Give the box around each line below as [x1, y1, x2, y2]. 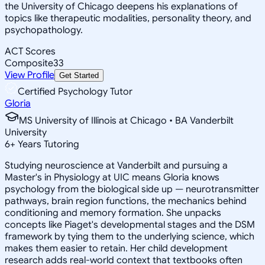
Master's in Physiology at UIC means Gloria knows [5, 171, 219, 183]
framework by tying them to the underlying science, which [5, 230, 254, 243]
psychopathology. [5, 24, 83, 36]
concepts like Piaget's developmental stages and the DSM [5, 218, 255, 231]
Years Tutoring [15, 138, 79, 150]
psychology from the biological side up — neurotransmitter [5, 183, 259, 195]
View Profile [5, 69, 54, 81]
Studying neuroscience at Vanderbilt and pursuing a [5, 159, 228, 172]
